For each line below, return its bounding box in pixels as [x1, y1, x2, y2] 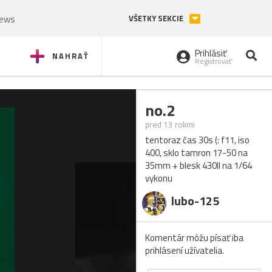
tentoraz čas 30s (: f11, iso [145, 133, 250, 147]
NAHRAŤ [52, 50, 89, 62]
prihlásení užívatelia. [145, 243, 224, 257]
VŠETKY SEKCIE [129, 13, 185, 24]
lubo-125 [171, 191, 219, 210]
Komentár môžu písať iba [145, 231, 243, 245]
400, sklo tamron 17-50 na [145, 146, 248, 160]
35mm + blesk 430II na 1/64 [145, 158, 252, 172]
